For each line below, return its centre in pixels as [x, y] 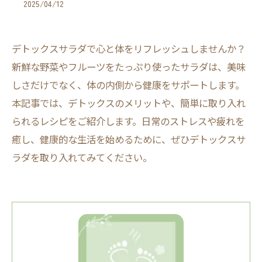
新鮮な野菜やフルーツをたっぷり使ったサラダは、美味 [129, 67]
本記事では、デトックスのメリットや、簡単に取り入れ [129, 103]
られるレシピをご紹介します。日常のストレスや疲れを [128, 121]
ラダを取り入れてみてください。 [82, 157]
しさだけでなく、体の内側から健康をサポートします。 [128, 85]
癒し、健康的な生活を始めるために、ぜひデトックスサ [129, 139]
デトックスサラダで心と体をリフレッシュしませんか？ [129, 49]
